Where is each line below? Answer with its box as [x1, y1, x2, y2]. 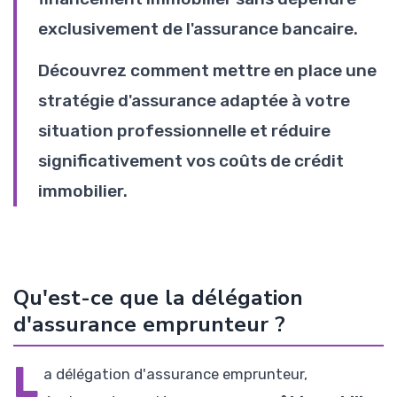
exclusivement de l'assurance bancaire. [38, 18, 358, 39]
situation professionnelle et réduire [38, 120, 331, 141]
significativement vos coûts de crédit [38, 150, 344, 171]
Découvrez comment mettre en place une [38, 59, 377, 81]
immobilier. [38, 180, 128, 201]
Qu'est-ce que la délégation [13, 282, 303, 313]
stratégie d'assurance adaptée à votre [38, 90, 350, 111]
